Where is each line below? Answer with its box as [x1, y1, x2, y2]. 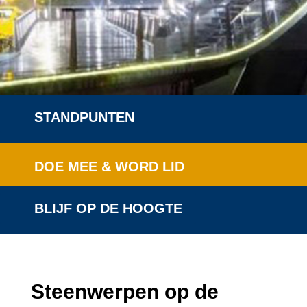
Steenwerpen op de [30, 280, 219, 303]
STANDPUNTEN [34, 110, 134, 125]
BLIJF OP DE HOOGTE [34, 201, 182, 216]
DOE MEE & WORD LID [34, 159, 184, 174]
